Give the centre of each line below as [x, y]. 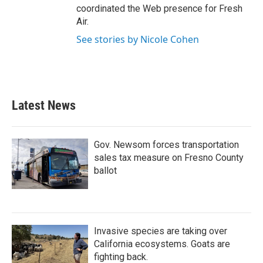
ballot [105, 171]
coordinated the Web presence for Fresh [159, 9]
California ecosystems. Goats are [162, 244]
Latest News [44, 105]
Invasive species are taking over [161, 231]
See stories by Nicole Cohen [138, 39]
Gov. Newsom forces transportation [166, 145]
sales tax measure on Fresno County [169, 158]
